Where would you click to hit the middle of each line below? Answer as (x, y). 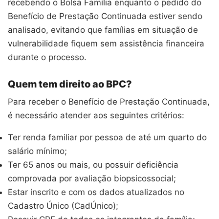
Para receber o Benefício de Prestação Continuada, (109, 102)
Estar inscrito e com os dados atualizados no (96, 192)
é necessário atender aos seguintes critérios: (96, 116)
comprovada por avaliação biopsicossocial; (92, 179)
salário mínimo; (37, 151)
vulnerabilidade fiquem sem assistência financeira (106, 44)
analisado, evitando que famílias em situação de (103, 30)
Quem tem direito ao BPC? (70, 84)
